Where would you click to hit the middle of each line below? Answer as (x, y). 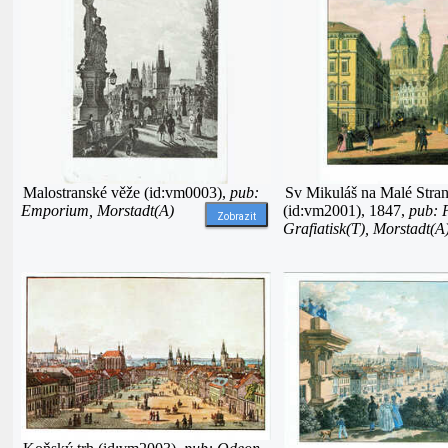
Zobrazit (236, 216)
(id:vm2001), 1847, (346, 210)
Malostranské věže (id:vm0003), (126, 192)
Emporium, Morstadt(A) (97, 210)
